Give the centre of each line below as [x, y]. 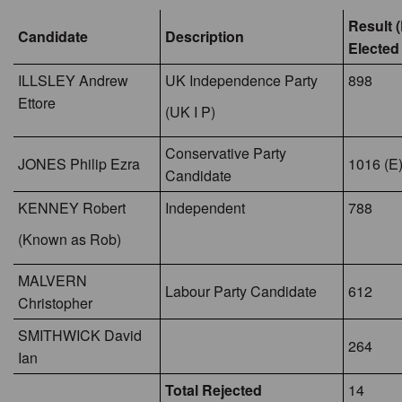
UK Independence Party [241, 80]
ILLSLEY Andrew [73, 80]
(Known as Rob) [70, 239]
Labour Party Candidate [241, 291]
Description [205, 36]
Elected [374, 48]
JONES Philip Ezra [79, 164]
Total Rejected [214, 390]
